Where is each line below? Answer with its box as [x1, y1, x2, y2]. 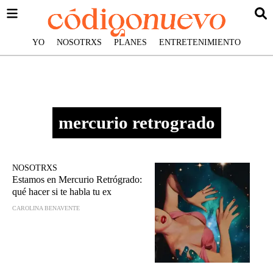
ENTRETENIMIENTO [159, 38, 241, 47]
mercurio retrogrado [58, 113, 215, 132]
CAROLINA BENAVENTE [12, 205, 80, 211]
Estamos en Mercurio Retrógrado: [12, 174, 142, 185]
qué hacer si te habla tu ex [12, 186, 112, 197]
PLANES [114, 38, 147, 47]
